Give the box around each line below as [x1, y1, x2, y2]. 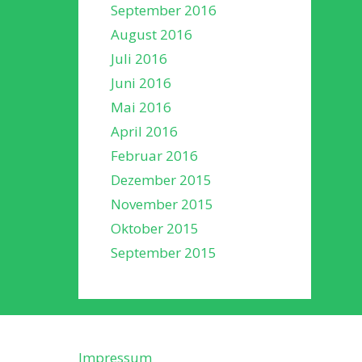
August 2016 [111, 24, 192, 44]
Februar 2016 [111, 145, 198, 165]
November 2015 [111, 194, 213, 213]
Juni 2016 [111, 73, 171, 92]
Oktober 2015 [111, 218, 199, 238]
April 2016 [111, 121, 178, 141]
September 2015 [111, 242, 217, 262]
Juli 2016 [111, 48, 167, 68]
